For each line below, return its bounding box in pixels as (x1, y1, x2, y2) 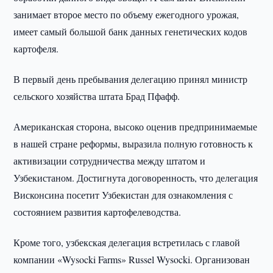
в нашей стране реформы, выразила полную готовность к (13, 137, 253, 150)
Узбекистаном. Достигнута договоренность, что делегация (13, 171, 258, 184)
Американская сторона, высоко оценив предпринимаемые (13, 120, 258, 133)
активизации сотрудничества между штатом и (13, 154, 206, 167)
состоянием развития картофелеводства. (13, 205, 182, 218)
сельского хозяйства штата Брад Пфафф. (13, 90, 180, 102)
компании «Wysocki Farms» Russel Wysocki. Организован (13, 253, 250, 266)
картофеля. (13, 42, 59, 55)
